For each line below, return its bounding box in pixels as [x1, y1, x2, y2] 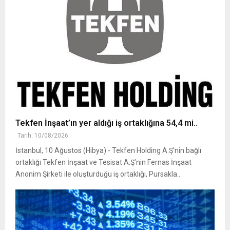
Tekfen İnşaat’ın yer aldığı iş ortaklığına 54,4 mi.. [15, 118, 198, 128]
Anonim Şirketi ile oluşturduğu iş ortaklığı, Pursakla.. [15, 170, 180, 179]
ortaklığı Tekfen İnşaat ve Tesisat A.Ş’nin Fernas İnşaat [15, 158, 191, 167]
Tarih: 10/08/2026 [17, 132, 68, 140]
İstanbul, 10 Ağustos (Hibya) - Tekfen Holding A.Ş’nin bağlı [15, 146, 201, 155]
